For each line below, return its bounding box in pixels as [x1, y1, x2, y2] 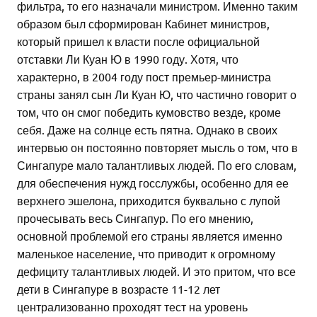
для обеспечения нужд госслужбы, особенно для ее [17, 175, 289, 190]
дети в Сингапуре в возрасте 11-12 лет [17, 282, 220, 296]
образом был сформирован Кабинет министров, [17, 16, 270, 31]
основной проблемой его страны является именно [17, 229, 282, 243]
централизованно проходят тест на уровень [17, 299, 248, 314]
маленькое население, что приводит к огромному [17, 246, 275, 261]
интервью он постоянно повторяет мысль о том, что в [17, 140, 298, 155]
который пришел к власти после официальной [17, 34, 260, 49]
